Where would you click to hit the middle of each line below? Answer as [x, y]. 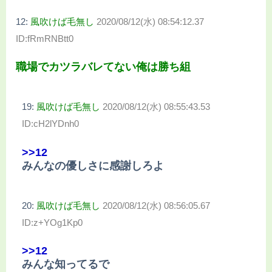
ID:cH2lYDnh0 [50, 124]
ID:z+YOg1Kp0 [52, 222]
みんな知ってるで [66, 264]
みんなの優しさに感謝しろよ [93, 165]
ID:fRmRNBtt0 [45, 38]
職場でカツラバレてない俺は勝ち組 [103, 67]
